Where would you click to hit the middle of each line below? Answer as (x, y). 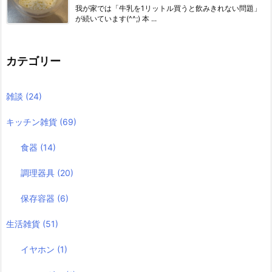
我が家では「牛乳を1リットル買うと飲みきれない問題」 (168, 8)
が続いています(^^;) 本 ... (116, 19)
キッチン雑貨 (33, 121)
